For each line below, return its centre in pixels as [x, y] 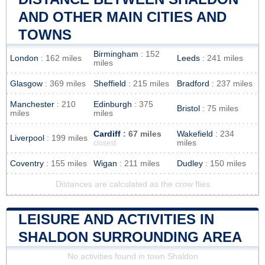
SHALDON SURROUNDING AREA [130, 237]
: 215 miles [148, 83]
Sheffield [110, 83]
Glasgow [26, 83]
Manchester [32, 104]
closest [105, 143]
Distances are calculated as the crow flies [132, 184]
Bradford [193, 83]
